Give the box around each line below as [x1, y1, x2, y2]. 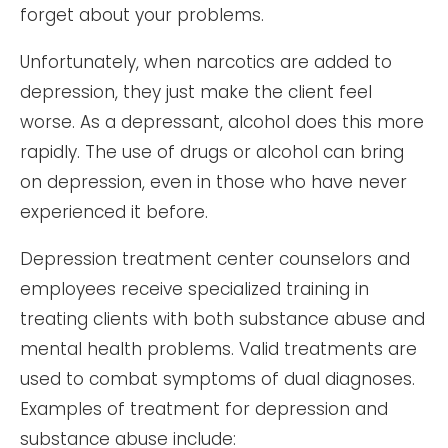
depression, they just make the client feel [20, 79, 372, 104]
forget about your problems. [20, 2, 264, 27]
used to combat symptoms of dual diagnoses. [20, 366, 415, 391]
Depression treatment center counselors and [20, 246, 410, 271]
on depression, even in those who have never [20, 169, 407, 194]
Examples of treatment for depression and [20, 396, 388, 421]
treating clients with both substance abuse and [20, 306, 425, 331]
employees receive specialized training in [20, 276, 369, 301]
